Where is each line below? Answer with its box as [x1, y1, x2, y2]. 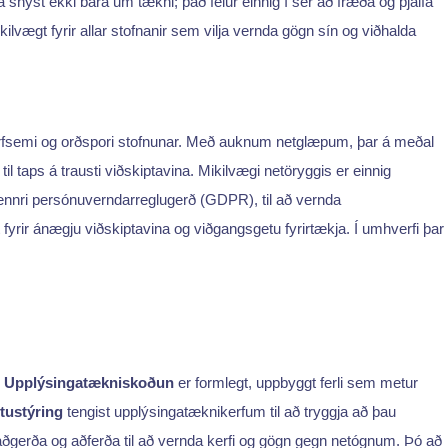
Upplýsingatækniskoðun [4, 373, 174, 391]
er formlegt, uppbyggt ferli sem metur [174, 373, 418, 391]
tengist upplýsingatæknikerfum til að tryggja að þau [63, 402, 396, 420]
